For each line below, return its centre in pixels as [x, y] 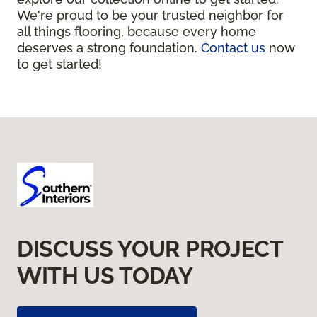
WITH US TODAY [105, 275]
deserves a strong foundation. [109, 47]
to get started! [59, 64]
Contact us [233, 47]
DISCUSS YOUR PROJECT [150, 248]
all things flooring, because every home [137, 31]
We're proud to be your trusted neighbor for [150, 15]
